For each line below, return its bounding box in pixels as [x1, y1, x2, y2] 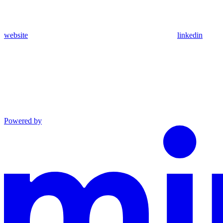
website [4, 31, 28, 40]
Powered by [4, 116, 42, 125]
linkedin [177, 31, 203, 40]
